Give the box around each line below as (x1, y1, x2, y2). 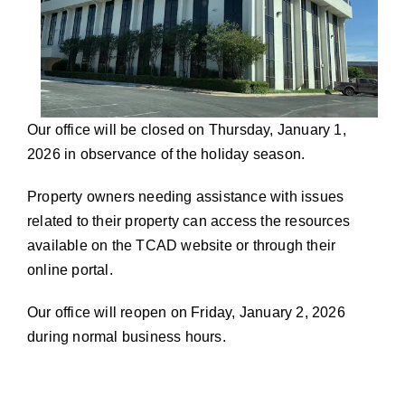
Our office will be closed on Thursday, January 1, (27, 121, 346, 137)
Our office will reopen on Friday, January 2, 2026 (27, 304, 345, 320)
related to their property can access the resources (27, 212, 351, 229)
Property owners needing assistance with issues (27, 188, 344, 204)
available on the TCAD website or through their (27, 237, 336, 253)
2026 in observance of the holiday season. (27, 146, 306, 162)
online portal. (27, 261, 113, 278)
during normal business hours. (27, 328, 226, 344)
